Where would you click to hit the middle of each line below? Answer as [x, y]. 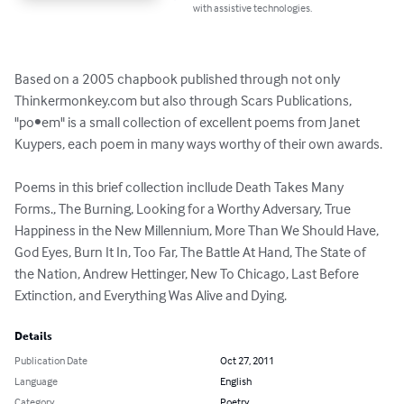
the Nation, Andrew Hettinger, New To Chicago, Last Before [188, 274]
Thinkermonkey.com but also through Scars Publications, [184, 101]
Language [36, 381]
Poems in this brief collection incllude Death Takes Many [180, 187]
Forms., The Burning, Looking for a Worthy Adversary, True [184, 209]
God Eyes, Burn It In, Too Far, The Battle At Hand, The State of [192, 252]
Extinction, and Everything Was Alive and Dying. [151, 295]
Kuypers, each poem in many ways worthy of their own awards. [198, 144]
